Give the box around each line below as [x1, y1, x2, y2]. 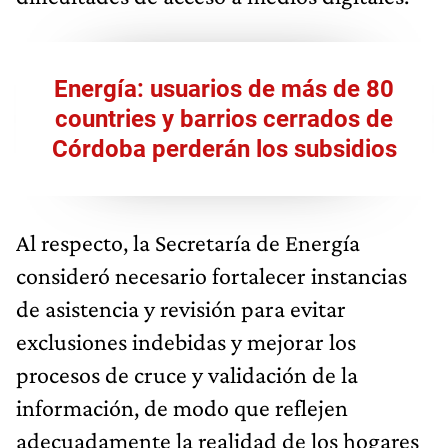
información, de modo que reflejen [16, 393, 348, 421]
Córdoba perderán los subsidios [51, 134, 397, 163]
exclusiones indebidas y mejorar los [16, 327, 356, 355]
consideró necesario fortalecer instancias [16, 261, 407, 289]
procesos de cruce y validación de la [16, 360, 358, 388]
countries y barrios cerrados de [55, 104, 393, 133]
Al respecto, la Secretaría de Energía [16, 228, 360, 256]
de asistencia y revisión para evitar [16, 294, 346, 322]
